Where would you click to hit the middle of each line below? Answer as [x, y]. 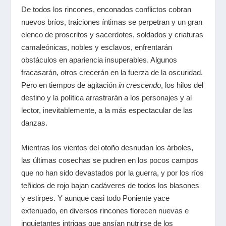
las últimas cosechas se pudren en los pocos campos [110, 160]
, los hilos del [182, 85]
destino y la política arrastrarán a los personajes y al [107, 98]
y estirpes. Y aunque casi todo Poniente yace [96, 198]
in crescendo [140, 85]
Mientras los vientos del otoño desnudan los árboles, [107, 148]
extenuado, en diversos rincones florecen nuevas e [105, 211]
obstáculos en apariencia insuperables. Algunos [99, 60]
